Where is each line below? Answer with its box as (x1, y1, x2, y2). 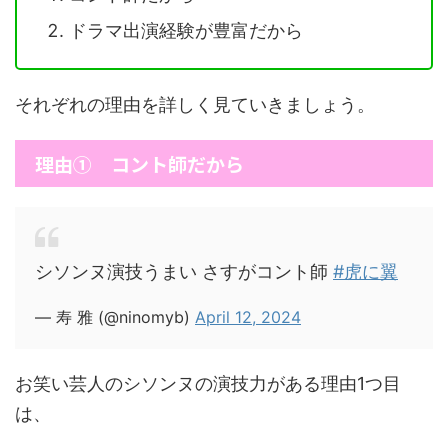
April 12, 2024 (195, 307, 301, 327)
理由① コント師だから (35, 150, 244, 177)
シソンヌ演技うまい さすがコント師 (35, 261, 333, 282)
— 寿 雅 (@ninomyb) (35, 307, 195, 327)
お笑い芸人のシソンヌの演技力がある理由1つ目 (15, 373, 401, 394)
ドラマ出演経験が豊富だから (69, 19, 303, 41)
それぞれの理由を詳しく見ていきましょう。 (15, 94, 375, 115)
